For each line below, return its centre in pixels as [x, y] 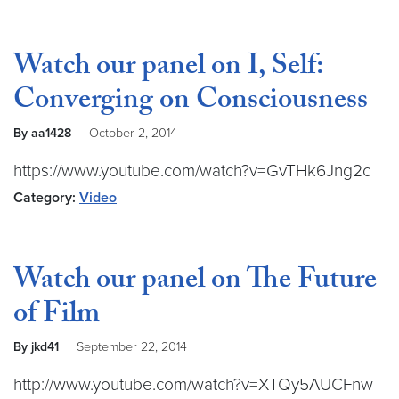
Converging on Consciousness [191, 102]
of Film [57, 316]
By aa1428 [44, 133]
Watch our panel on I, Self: [168, 69]
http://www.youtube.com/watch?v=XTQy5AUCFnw [193, 384]
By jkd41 [38, 347]
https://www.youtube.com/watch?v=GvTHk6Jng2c [192, 171]
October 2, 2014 [133, 133]
